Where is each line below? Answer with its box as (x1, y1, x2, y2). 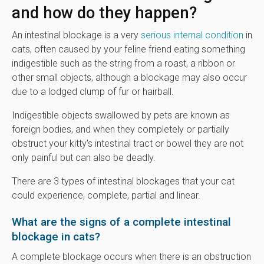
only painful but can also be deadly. (12, 151, 158, 163)
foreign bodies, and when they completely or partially (12, 123, 229, 135)
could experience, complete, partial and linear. (12, 189, 200, 201)
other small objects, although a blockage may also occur (12, 71, 247, 83)
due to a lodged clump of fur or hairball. (12, 85, 174, 97)
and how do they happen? (12, 3, 197, 22)
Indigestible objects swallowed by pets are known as (12, 109, 230, 121)
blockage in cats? (12, 229, 100, 243)
